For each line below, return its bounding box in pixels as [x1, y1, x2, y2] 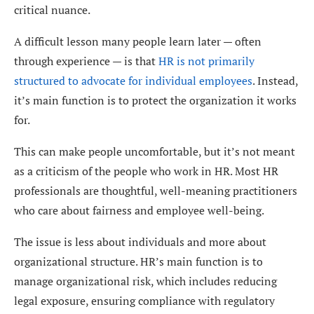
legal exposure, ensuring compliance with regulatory [14, 292, 275, 308]
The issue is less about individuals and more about [14, 233, 266, 250]
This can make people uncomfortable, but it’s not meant [14, 143, 295, 159]
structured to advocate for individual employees [14, 72, 252, 88]
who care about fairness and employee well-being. [14, 202, 264, 218]
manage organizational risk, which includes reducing [14, 273, 277, 289]
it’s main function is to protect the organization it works [14, 92, 296, 108]
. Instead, [252, 72, 298, 88]
